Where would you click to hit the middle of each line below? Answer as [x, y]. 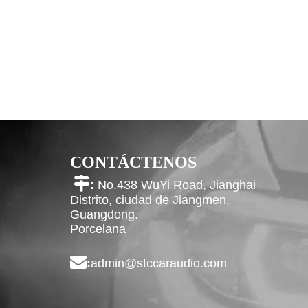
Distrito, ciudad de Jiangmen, [150, 200]
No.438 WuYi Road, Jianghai [177, 185]
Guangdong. [104, 214]
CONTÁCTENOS [133, 162]
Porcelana [98, 229]
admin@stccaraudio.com [159, 263]
